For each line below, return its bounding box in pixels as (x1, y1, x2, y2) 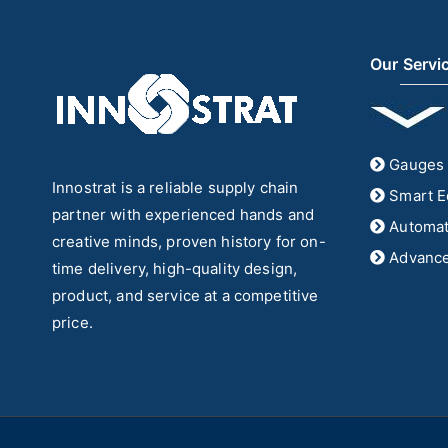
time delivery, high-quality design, (52, 259, 298, 278)
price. (52, 313, 93, 332)
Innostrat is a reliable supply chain (52, 178, 299, 197)
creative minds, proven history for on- (52, 232, 326, 251)
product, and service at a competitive (52, 286, 319, 305)
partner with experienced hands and (52, 205, 315, 224)
